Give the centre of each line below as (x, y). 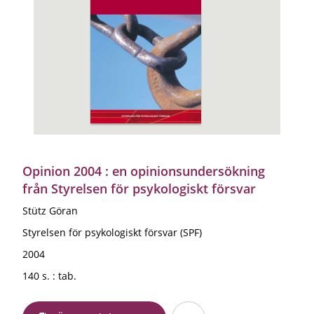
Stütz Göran (50, 210)
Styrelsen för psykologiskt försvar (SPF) (112, 232)
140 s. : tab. (49, 275)
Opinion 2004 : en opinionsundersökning (144, 171)
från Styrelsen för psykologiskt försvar (139, 188)
